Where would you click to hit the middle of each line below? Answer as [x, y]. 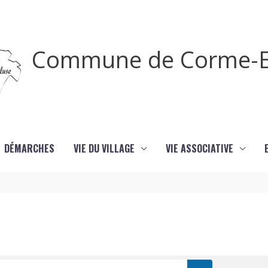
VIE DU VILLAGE [104, 148]
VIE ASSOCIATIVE [200, 148]
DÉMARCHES [29, 148]
